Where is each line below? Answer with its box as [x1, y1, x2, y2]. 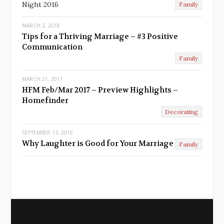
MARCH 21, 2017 [22, 75, 63, 82]
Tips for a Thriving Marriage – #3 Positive [22, 31, 178, 41]
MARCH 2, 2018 [22, 21, 60, 29]
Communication [22, 41, 82, 52]
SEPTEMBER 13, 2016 [22, 128, 73, 136]
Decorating [165, 107, 198, 115]
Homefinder [22, 95, 68, 105]
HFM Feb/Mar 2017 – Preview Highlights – [22, 84, 178, 95]
